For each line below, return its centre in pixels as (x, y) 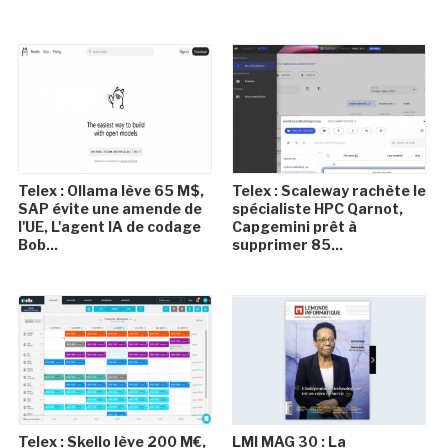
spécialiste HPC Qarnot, (317, 209)
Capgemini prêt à (294, 227)
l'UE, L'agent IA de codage (110, 227)
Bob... (38, 245)
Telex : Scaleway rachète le (328, 191)
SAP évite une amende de (110, 209)
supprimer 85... (287, 245)
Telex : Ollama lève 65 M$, (111, 191)
